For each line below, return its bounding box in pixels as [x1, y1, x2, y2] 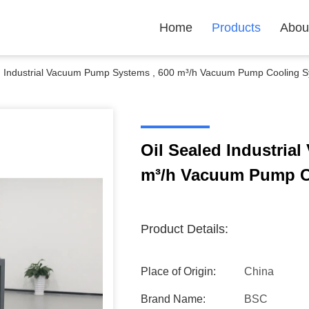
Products [212, 21, 261, 34]
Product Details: [141, 222, 228, 236]
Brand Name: [141, 293, 206, 305]
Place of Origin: [141, 266, 216, 277]
